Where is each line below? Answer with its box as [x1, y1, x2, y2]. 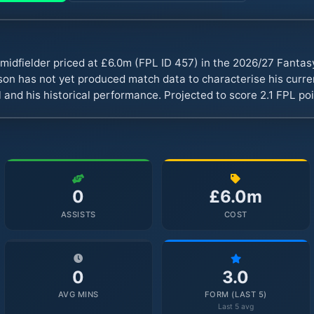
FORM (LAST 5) [204, 289, 267, 300]
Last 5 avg [217, 302, 254, 312]
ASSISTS [60, 209, 96, 219]
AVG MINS [57, 289, 99, 300]
